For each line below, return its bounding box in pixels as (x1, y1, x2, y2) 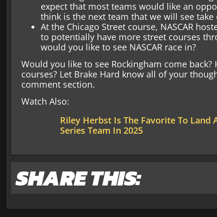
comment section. (21, 78, 97, 91)
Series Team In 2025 (60, 124, 143, 137)
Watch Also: (21, 95, 69, 108)
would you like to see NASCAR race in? (40, 41, 196, 53)
